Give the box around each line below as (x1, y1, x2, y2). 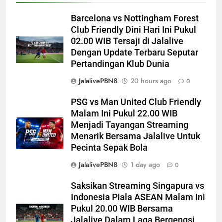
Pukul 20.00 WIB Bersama (71, 203, 173, 214)
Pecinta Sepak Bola (71, 142, 148, 153)
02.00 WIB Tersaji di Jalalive (71, 36, 183, 46)
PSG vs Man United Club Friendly (71, 97, 201, 107)
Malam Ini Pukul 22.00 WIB (71, 108, 177, 118)
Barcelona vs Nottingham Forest (71, 13, 199, 23)
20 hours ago (130, 75, 171, 86)
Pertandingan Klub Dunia (71, 58, 169, 69)
